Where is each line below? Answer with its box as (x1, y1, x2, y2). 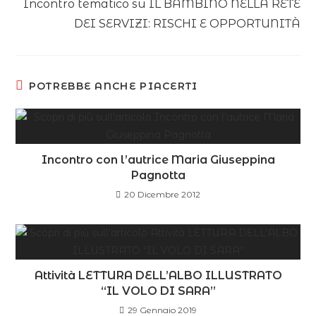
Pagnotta (130, 169, 186, 183)
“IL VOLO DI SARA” (100, 284, 216, 298)
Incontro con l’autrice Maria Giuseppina (41, 153, 275, 167)
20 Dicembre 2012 (124, 189, 200, 200)
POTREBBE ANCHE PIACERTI (28, 80, 198, 93)
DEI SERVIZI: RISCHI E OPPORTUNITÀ (73, 17, 300, 31)
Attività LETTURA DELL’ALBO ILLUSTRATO (34, 269, 282, 283)
